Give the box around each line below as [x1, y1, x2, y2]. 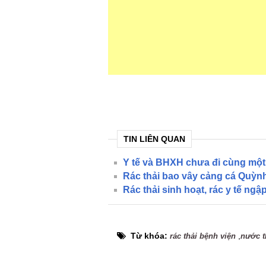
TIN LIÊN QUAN [123, 134, 185, 144]
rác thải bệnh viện [170, 232, 236, 240]
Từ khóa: [131, 231, 170, 240]
